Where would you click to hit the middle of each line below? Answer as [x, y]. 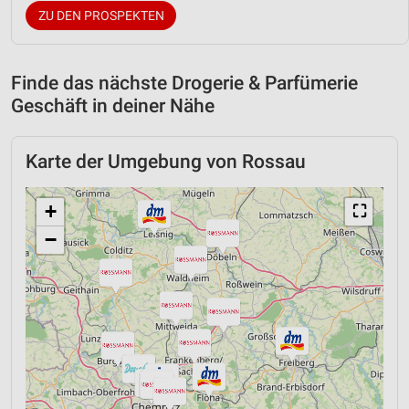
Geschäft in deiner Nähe [113, 105]
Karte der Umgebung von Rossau [166, 161]
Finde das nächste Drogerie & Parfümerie [184, 83]
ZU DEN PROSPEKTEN [101, 15]
